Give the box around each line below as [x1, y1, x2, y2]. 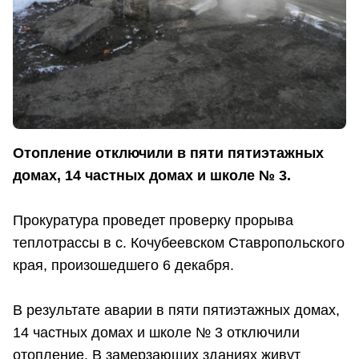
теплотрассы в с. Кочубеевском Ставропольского [13, 235, 345, 252]
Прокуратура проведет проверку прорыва [13, 212, 293, 229]
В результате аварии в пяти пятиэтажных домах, [13, 302, 340, 319]
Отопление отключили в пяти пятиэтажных [13, 145, 324, 162]
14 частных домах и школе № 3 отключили [13, 325, 300, 341]
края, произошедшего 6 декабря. [13, 257, 234, 274]
